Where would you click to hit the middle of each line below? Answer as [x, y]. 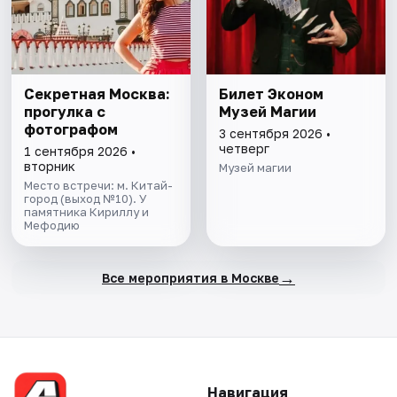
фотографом [71, 130]
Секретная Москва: [97, 94]
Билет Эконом [271, 94]
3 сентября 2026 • [274, 134]
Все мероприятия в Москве [190, 277]
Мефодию [52, 226]
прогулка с [65, 112]
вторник [50, 167]
